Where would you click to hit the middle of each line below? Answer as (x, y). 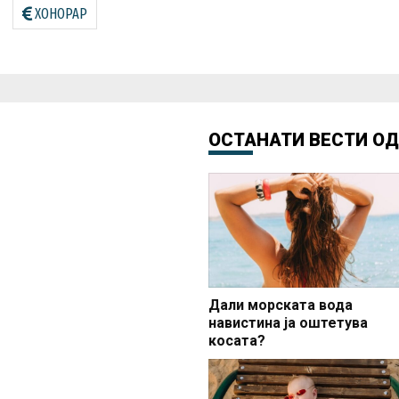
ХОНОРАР (61, 13)
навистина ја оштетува (288, 323)
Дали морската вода (281, 305)
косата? (237, 341)
